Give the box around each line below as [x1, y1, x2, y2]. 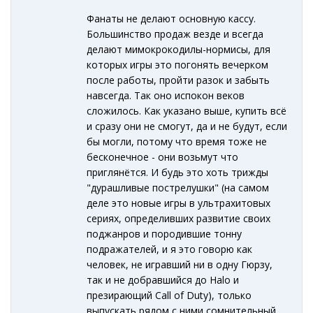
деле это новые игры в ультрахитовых [87, 196, 271, 210]
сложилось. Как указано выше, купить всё [87, 104, 287, 118]
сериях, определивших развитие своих [87, 212, 271, 226]
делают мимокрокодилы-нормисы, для [87, 43, 271, 57]
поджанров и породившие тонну [87, 227, 242, 241]
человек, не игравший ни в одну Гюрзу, [87, 258, 273, 272]
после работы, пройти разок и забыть [87, 73, 270, 87]
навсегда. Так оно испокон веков [87, 89, 245, 103]
